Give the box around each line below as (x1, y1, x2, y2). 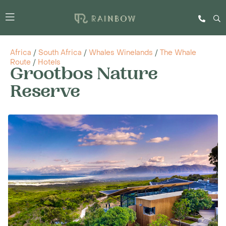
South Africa (38, 48, 82, 58)
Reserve (10, 84, 80, 102)
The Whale (160, 48, 196, 58)
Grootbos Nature (10, 67, 158, 85)
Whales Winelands (89, 48, 153, 58)
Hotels (38, 58, 61, 67)
